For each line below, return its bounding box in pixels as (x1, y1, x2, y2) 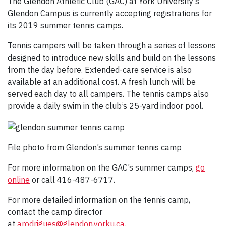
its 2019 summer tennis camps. (8, 20, 123, 31)
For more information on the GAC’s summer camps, (8, 162, 196, 173)
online (8, 175, 30, 185)
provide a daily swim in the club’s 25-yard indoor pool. (8, 101, 203, 111)
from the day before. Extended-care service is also (8, 65, 192, 75)
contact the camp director (8, 207, 102, 217)
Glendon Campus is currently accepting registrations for (8, 8, 212, 19)
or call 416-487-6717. (30, 175, 115, 185)
